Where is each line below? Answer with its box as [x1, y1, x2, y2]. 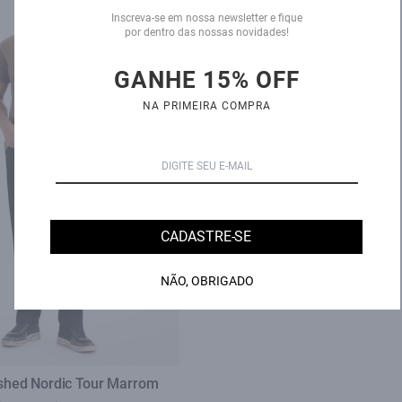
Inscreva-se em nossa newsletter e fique [111, 12, 302, 24]
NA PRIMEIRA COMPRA [143, 100, 271, 112]
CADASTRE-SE [160, 228, 252, 245]
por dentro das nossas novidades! [125, 26, 289, 39]
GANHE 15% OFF [114, 66, 300, 93]
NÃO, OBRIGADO [160, 274, 254, 288]
